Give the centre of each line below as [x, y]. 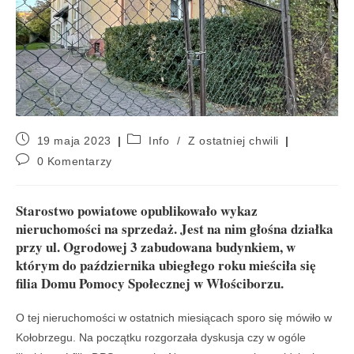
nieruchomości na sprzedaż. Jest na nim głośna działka [175, 228]
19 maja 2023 [74, 140]
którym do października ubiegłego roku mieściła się [166, 265]
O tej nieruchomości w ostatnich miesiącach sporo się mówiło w [174, 317]
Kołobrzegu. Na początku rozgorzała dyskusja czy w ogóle [161, 337]
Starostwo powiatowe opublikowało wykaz [137, 210]
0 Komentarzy [74, 161]
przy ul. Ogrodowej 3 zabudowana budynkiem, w [156, 247]
